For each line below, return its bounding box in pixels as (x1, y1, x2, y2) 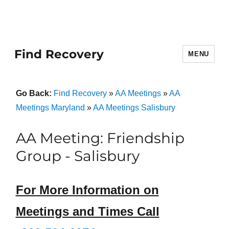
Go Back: (15, 89, 54, 98)
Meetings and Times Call (15, 204, 159, 218)
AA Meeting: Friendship (15, 129, 185, 147)
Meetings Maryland (15, 103, 85, 112)
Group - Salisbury (15, 147, 140, 165)
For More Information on (15, 183, 159, 197)
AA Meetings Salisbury (93, 103, 175, 112)
